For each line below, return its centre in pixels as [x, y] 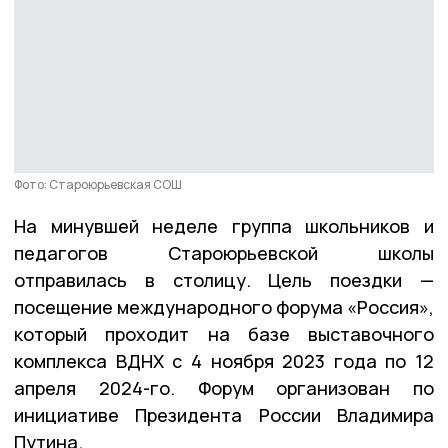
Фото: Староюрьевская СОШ [98, 184]
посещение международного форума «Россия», [224, 306]
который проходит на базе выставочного [224, 333]
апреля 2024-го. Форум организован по [224, 387]
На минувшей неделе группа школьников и [224, 225]
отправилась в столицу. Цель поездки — [224, 279]
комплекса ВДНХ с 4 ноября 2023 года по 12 [224, 360]
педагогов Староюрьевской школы [224, 252]
